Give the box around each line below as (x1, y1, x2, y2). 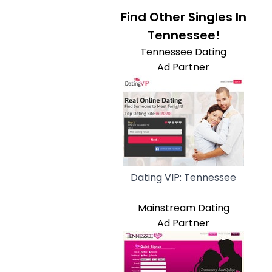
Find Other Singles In (120, 8, 246, 25)
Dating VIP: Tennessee (131, 171, 236, 185)
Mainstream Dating (137, 201, 229, 215)
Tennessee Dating (140, 45, 226, 59)
